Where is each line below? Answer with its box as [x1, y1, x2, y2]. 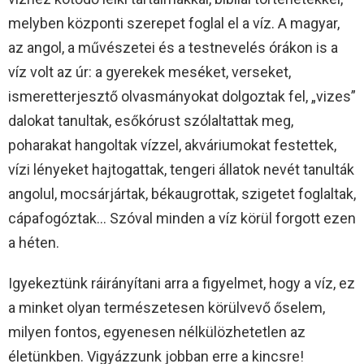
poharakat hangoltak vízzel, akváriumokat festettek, [8, 136, 336, 154]
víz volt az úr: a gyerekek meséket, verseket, [8, 63, 291, 80]
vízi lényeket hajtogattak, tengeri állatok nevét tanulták [8, 160, 354, 178]
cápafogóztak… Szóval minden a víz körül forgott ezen [8, 209, 356, 227]
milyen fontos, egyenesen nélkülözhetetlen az [8, 323, 305, 340]
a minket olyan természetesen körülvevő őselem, [8, 298, 325, 316]
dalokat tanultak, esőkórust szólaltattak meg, [8, 111, 293, 129]
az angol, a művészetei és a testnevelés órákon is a [8, 38, 338, 56]
